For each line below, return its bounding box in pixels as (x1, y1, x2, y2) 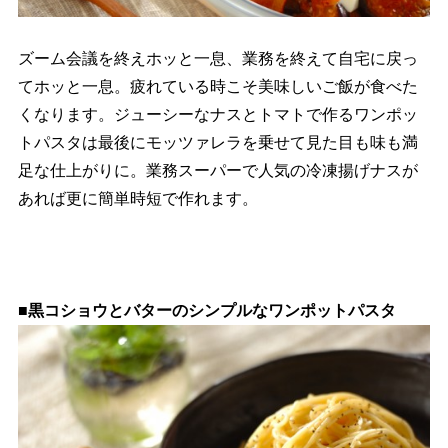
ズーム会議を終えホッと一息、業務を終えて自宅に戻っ (17, 49, 418, 67)
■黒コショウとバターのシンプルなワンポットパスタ (17, 301, 396, 319)
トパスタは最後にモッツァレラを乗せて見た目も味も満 (17, 133, 418, 151)
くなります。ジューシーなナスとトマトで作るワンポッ (17, 105, 418, 123)
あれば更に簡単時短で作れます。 (17, 189, 258, 207)
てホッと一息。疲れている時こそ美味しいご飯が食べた (17, 77, 418, 95)
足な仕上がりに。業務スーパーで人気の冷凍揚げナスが (17, 161, 418, 179)
